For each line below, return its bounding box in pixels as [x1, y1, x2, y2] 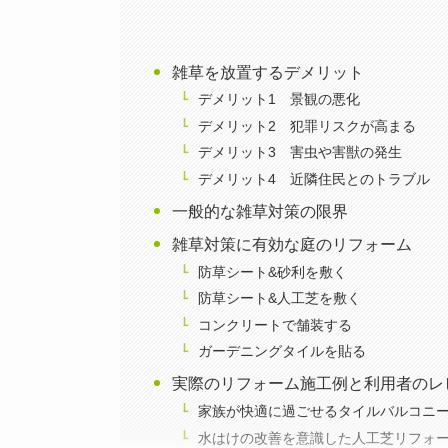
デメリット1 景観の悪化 [197, 91, 360, 108]
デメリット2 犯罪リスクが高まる [197, 117, 416, 134]
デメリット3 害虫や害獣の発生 [197, 144, 402, 161]
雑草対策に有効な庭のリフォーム [172, 235, 413, 253]
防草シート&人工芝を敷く [197, 290, 361, 307]
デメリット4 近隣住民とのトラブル [197, 170, 430, 187]
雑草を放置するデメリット [172, 63, 365, 81]
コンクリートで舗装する [197, 316, 352, 333]
